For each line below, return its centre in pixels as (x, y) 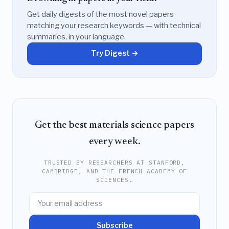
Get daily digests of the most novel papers (100, 14)
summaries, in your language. (76, 37)
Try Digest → (114, 53)
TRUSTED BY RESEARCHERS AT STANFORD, (114, 163)
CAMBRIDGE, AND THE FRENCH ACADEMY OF (114, 171)
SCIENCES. (114, 180)
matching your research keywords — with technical (114, 25)
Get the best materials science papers (114, 125)
